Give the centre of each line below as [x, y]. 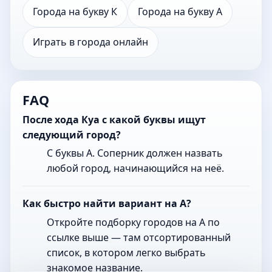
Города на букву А [180, 12]
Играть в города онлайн [90, 42]
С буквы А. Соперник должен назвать [135, 153]
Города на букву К [75, 12]
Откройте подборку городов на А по [133, 223]
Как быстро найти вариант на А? [107, 204]
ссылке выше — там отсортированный [139, 238]
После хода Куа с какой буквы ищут [114, 119]
